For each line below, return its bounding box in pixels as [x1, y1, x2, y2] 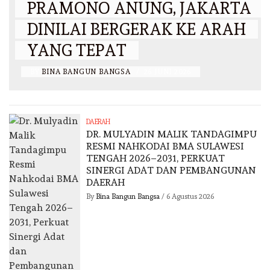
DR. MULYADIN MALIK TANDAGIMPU [86, 128, 257, 140]
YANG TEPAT [27, 41, 127, 60]
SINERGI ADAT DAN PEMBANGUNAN [86, 165, 257, 177]
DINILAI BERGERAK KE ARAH [27, 20, 246, 39]
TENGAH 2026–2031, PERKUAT [86, 152, 225, 165]
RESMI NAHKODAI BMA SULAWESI [86, 140, 245, 152]
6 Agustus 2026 [166, 192, 215, 201]
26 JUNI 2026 [143, 67, 192, 77]
